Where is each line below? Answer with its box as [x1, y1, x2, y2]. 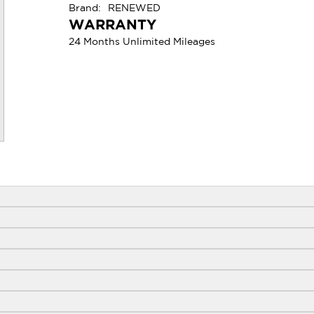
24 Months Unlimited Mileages [69, 36, 216, 47]
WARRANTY [69, 16, 157, 32]
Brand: [69, 2, 102, 13]
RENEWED [108, 2, 161, 13]
